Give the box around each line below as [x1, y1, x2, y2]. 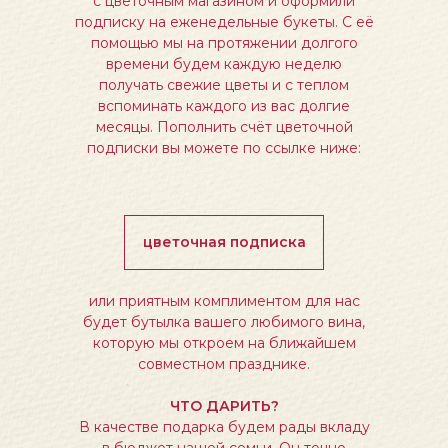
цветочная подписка [142, 233, 306, 251]
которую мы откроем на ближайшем [92, 334, 356, 352]
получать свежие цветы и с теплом [99, 76, 349, 94]
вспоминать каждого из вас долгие [98, 97, 350, 115]
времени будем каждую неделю [106, 55, 342, 73]
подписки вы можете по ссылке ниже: [87, 139, 361, 157]
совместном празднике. [138, 355, 310, 373]
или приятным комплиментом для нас [88, 292, 360, 310]
